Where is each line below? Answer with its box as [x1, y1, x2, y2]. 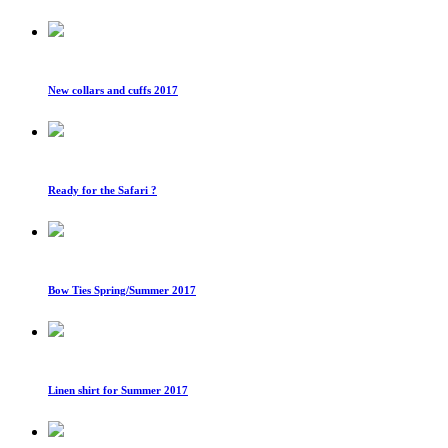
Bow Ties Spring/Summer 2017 [48, 283, 196, 296]
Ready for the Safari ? [48, 183, 157, 196]
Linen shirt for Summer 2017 [48, 383, 188, 396]
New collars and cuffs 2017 [48, 83, 178, 96]
